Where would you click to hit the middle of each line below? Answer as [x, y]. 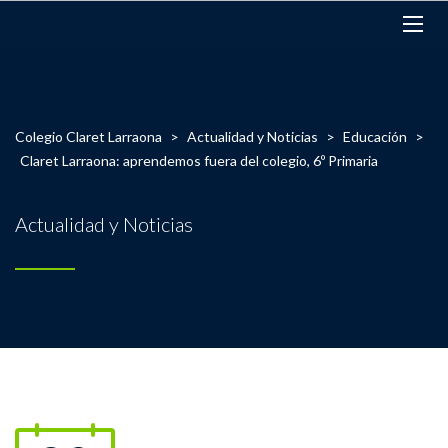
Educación [375, 136]
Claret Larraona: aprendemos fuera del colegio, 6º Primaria [199, 160]
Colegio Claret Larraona [88, 136]
